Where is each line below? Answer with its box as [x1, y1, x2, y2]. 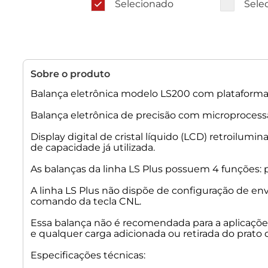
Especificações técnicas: [31, 249, 145, 261]
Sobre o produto [31, 68, 110, 80]
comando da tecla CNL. [31, 196, 141, 208]
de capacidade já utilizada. [31, 142, 155, 154]
